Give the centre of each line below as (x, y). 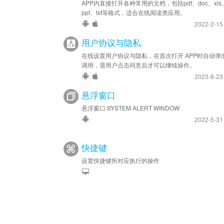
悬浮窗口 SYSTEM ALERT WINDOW (130, 108)
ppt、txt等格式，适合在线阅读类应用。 (134, 12)
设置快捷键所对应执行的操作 (120, 160)
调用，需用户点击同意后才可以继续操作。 (138, 65)
